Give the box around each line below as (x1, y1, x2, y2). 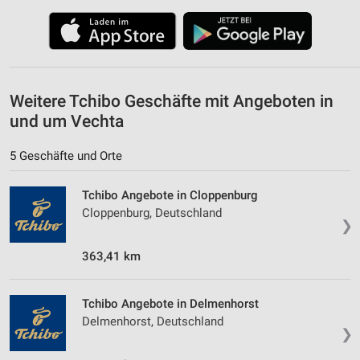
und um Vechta (10, 111, 124, 131)
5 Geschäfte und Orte (10, 148, 122, 163)
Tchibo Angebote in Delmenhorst (82, 296, 259, 311)
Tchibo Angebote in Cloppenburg (82, 187, 258, 202)
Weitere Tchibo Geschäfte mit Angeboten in (10, 91, 333, 111)
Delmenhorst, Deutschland (82, 313, 223, 329)
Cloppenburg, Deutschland (82, 205, 222, 220)
